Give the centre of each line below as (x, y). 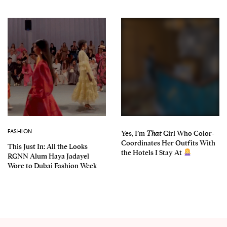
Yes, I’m (134, 133)
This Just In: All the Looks (48, 146)
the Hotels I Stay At (152, 152)
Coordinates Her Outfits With (168, 143)
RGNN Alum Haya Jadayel (48, 156)
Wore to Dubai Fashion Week (52, 165)
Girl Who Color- (188, 133)
